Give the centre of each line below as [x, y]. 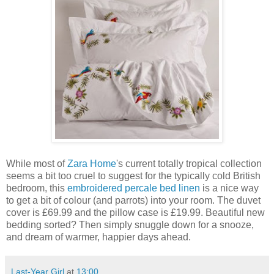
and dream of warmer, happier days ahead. [98, 237]
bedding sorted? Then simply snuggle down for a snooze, [130, 224]
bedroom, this [37, 188]
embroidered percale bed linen [134, 188]
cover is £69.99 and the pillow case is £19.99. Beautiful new [135, 212]
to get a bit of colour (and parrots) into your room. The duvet [133, 200]
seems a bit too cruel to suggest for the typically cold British [133, 176]
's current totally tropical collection [189, 163]
